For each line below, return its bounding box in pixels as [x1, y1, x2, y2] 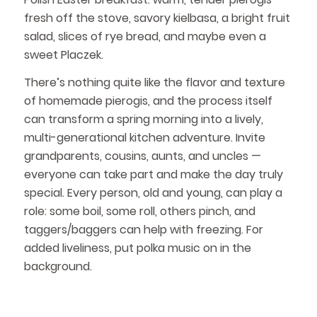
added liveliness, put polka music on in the [23, 240, 251, 257]
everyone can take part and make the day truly [23, 166, 283, 183]
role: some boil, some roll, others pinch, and [23, 203, 255, 220]
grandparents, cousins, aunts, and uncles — [23, 148, 261, 165]
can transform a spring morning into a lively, [23, 111, 263, 128]
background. [23, 258, 92, 275]
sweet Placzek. [23, 46, 103, 63]
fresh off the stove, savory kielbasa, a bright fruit [23, 9, 290, 26]
